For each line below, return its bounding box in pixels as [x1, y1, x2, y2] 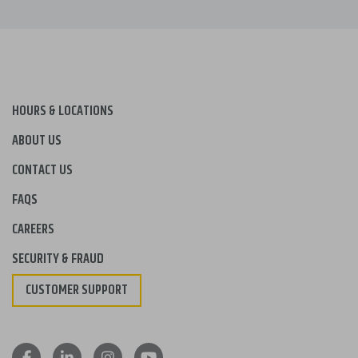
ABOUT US [12, 130, 62, 152]
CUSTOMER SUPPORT [26, 280, 128, 301]
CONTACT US [12, 160, 73, 181]
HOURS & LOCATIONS [12, 101, 113, 122]
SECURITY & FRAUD [12, 249, 104, 270]
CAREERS [12, 219, 54, 241]
